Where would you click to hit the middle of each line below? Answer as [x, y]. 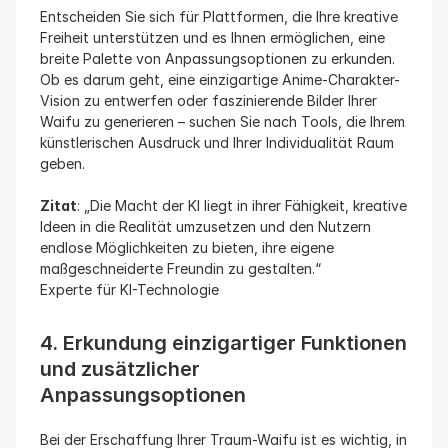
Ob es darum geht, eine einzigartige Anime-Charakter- [220, 79]
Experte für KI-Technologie [129, 289]
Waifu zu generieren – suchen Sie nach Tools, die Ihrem [222, 121]
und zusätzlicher [120, 369]
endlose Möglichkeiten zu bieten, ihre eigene [187, 247]
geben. [62, 163]
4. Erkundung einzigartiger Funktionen [223, 343]
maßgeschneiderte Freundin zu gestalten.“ [180, 268]
